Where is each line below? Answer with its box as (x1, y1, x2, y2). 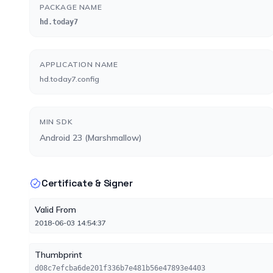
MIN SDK (40, 117, 73, 126)
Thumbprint (35, 249, 82, 260)
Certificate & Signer (41, 177, 133, 190)
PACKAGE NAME (40, 2, 102, 12)
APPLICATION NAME (40, 60, 118, 69)
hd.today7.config (40, 74, 99, 83)
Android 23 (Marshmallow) (40, 132, 142, 143)
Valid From (35, 204, 76, 215)
